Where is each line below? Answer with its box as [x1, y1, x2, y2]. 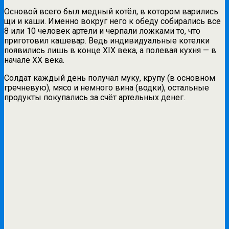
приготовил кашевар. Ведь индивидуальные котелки [4, 36, 210, 46]
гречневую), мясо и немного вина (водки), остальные [4, 83, 209, 93]
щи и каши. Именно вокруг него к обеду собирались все [4, 16, 221, 27]
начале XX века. [4, 55, 64, 65]
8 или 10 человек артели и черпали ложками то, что [4, 26, 200, 36]
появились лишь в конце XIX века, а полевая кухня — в [4, 45, 216, 56]
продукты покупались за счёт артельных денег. [4, 93, 185, 103]
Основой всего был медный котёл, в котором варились [4, 7, 218, 17]
